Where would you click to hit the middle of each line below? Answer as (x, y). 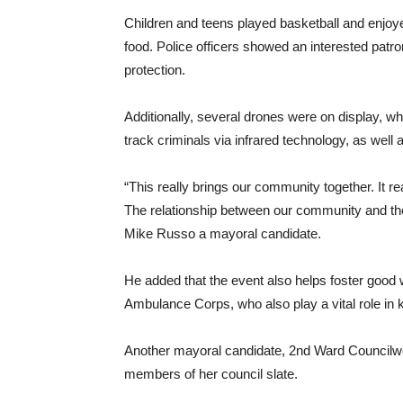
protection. (155, 70)
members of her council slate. (211, 374)
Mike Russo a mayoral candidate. (223, 233)
